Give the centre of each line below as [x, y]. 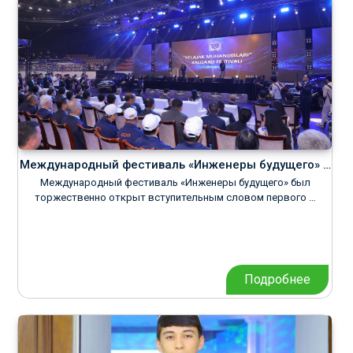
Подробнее [277, 279]
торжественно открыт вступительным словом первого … [175, 197]
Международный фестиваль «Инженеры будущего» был [175, 182]
